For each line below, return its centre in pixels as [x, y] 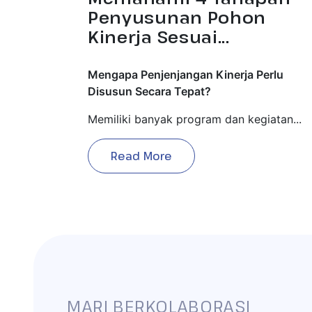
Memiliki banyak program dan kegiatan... [195, 119]
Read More [142, 156]
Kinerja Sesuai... [159, 36]
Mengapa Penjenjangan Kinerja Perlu [186, 74]
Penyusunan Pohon [177, 17]
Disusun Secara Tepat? [149, 91]
